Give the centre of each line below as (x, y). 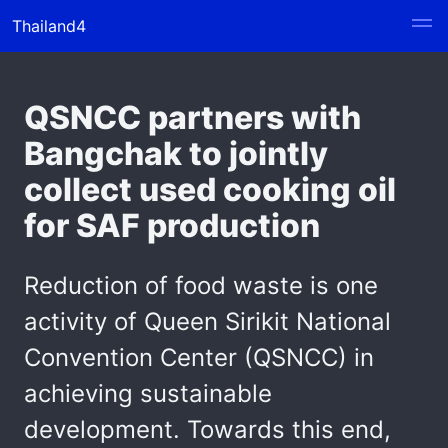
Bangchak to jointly (176, 153)
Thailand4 (49, 26)
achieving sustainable (148, 393)
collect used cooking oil (210, 189)
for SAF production (172, 225)
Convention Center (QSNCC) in (199, 357)
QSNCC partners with (192, 117)
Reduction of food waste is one (201, 285)
